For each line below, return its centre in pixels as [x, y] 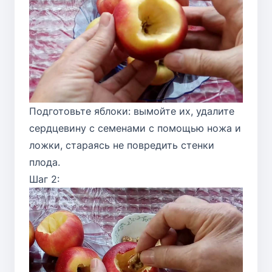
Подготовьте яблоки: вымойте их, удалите [132, 111]
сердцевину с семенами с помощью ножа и [135, 128]
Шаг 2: [44, 179]
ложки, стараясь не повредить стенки [122, 145]
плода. [45, 162]
